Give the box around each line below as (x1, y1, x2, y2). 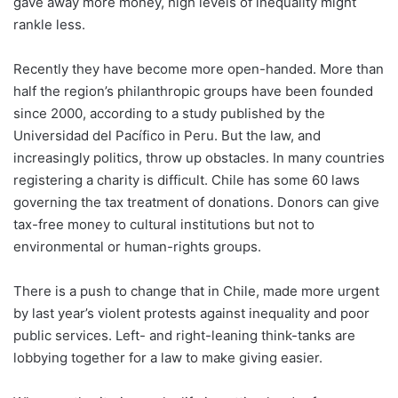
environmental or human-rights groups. (13, 238, 261, 255)
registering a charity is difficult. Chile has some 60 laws (13, 171, 360, 188)
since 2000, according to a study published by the (13, 105, 325, 122)
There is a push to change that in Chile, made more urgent (13, 283, 379, 299)
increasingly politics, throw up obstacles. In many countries (13, 149, 385, 166)
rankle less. (13, 16, 85, 33)
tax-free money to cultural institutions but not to (13, 216, 314, 233)
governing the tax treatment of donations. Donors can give (13, 194, 379, 211)
